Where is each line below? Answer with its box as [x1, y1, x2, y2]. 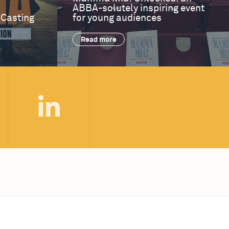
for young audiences [73, 13, 162, 23]
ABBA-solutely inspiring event [73, 3, 204, 13]
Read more [81, 36, 117, 43]
